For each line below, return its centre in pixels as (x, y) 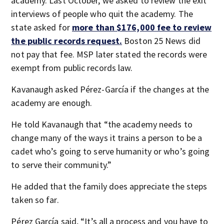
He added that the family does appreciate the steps (109, 186)
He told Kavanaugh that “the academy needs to (102, 124)
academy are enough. (52, 103)
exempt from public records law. (72, 68)
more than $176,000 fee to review (142, 27)
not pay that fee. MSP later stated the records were (109, 54)
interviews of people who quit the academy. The (102, 14)
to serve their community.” (61, 165)
